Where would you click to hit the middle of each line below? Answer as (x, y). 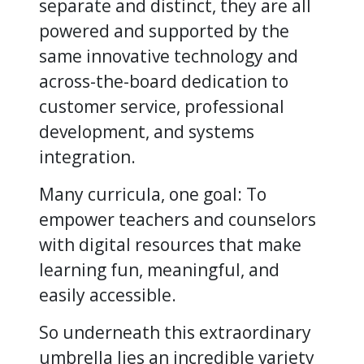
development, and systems (147, 131)
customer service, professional (162, 106)
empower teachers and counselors (178, 219)
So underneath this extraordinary (175, 332)
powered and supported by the (164, 30)
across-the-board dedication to (164, 81)
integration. (89, 156)
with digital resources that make (170, 244)
